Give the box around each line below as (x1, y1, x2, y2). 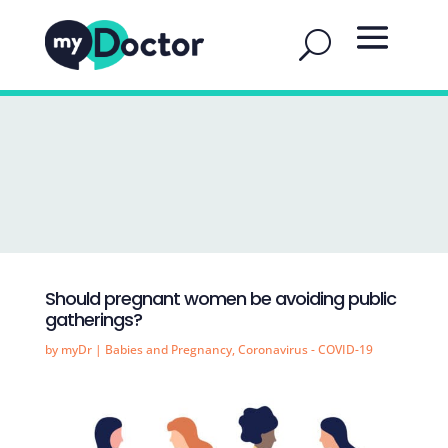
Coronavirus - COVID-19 (237, 341, 373, 358)
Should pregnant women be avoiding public (44, 286, 396, 311)
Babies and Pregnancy (104, 341, 232, 358)
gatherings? (44, 307, 142, 332)
